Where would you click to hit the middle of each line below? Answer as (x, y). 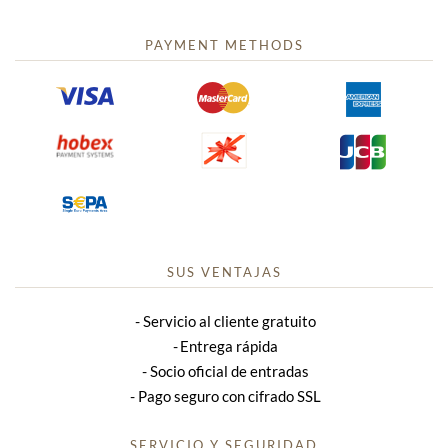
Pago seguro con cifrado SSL (229, 395)
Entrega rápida (229, 345)
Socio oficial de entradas (229, 370)
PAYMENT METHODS (224, 44)
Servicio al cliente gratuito (229, 320)
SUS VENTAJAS (224, 271)
